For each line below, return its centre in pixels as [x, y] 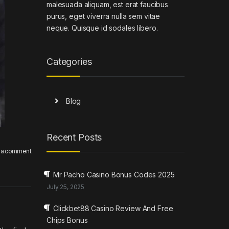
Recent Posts [74, 138]
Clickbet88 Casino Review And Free [113, 208]
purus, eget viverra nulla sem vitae [104, 16]
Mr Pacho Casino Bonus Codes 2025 [114, 174]
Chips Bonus [67, 220]
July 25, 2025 [66, 187]
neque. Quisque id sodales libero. [102, 28]
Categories [69, 61]
